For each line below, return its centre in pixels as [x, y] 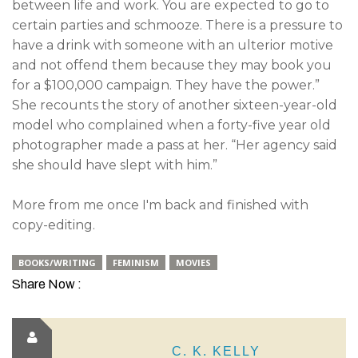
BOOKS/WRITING [57, 263]
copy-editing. [54, 225]
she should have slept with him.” [115, 165]
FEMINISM [136, 263]
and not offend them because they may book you [172, 65]
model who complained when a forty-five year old [171, 125]
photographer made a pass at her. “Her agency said [175, 145]
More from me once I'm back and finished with [160, 205]
